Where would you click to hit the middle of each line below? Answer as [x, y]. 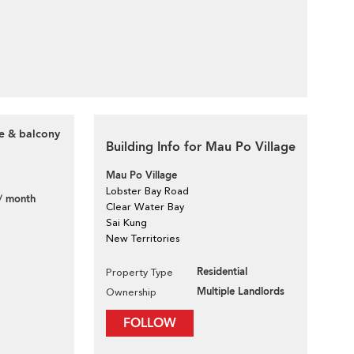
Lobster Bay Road [147, 191]
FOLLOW [150, 323]
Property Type [139, 272]
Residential [222, 272]
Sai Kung [126, 222]
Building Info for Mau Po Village [201, 147]
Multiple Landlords [241, 292]
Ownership [131, 292]
